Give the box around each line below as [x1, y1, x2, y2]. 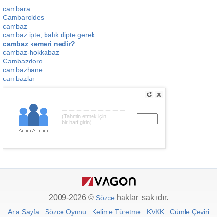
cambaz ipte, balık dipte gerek [3, 31, 95, 39]
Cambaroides [3, 14, 44, 21]
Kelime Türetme [92, 208, 141, 216]
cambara [3, 5, 30, 13]
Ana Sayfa [8, 208, 39, 216]
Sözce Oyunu [45, 208, 86, 216]
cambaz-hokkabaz [3, 48, 59, 56]
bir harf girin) [62, 119, 92, 125]
